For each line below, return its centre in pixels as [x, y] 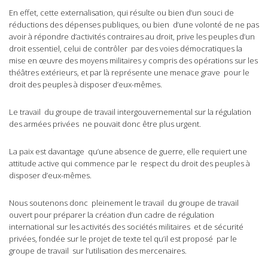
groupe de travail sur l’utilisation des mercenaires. [98, 251]
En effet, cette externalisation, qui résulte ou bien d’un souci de [121, 13]
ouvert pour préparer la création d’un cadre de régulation [112, 215]
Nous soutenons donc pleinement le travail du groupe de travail [124, 203]
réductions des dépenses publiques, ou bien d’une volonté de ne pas [134, 25]
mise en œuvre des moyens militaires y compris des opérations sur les [133, 61]
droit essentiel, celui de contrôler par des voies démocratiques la [126, 49]
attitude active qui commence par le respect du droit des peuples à [130, 164]
